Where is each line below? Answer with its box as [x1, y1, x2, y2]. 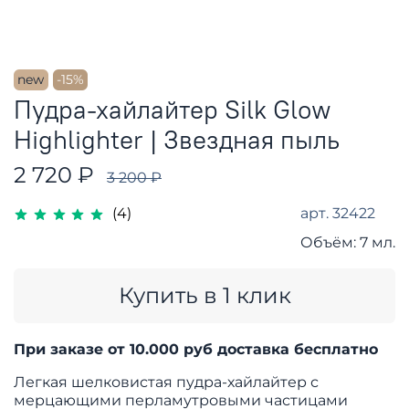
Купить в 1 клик [118, 281, 291, 309]
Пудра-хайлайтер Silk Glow [14, 93, 331, 125]
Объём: [300, 233, 356, 251]
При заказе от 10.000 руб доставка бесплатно [14, 340, 378, 358]
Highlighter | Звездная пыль [14, 123, 340, 155]
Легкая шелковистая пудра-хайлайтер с [14, 372, 319, 391]
